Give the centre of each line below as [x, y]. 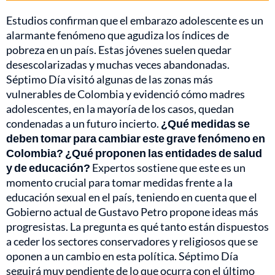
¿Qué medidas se [204, 123]
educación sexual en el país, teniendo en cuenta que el [132, 197]
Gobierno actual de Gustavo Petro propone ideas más [132, 211]
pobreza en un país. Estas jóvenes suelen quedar [119, 49]
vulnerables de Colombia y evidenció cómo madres [126, 94]
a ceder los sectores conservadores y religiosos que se [132, 241]
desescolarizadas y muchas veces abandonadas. [118, 64]
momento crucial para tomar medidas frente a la [119, 182]
